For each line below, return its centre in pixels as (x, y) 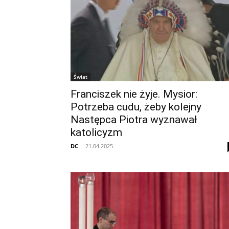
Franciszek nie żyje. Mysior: (134, 94)
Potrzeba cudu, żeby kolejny (136, 107)
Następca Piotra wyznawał (134, 120)
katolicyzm (96, 132)
